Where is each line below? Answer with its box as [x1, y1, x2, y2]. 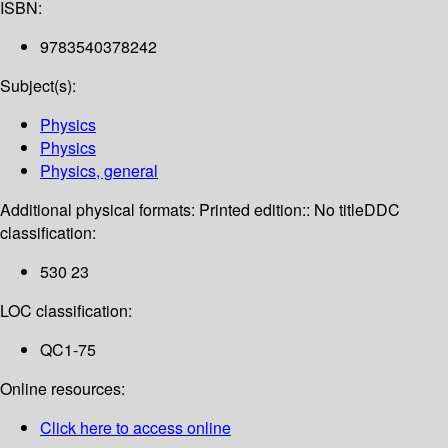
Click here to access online [40, 416, 231, 440]
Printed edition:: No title [199, 198, 364, 222]
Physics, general [40, 159, 158, 183]
